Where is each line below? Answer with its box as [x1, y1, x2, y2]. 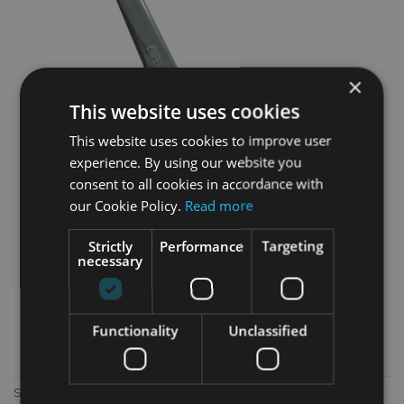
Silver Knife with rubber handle [14, 384, 204, 401]
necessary [78, 251, 143, 270]
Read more [185, 196, 253, 215]
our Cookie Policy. [69, 196, 186, 215]
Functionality [92, 321, 179, 340]
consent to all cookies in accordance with [69, 174, 324, 193]
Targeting [262, 236, 324, 255]
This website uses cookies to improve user [69, 131, 332, 150]
